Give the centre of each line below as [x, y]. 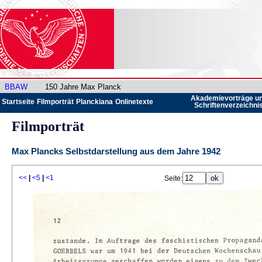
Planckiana [94, 102]
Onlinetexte [134, 102]
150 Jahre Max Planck [83, 87]
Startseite [18, 102]
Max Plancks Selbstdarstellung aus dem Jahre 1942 [116, 151]
